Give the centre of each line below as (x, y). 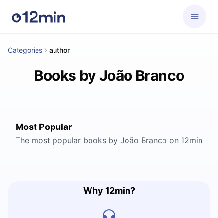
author (59, 50)
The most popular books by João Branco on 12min (109, 140)
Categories (25, 50)
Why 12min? (109, 191)
